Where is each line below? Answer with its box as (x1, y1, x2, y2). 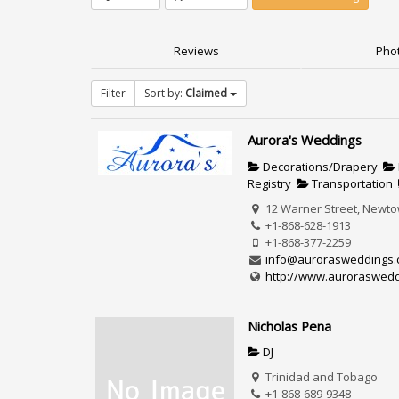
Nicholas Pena (248, 316, 332, 335)
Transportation (309, 175, 394, 191)
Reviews (173, 43, 219, 60)
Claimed (185, 85, 227, 102)
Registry (248, 175, 292, 191)
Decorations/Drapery (260, 158, 379, 175)
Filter (101, 85, 126, 102)
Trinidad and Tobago (262, 369, 378, 386)
